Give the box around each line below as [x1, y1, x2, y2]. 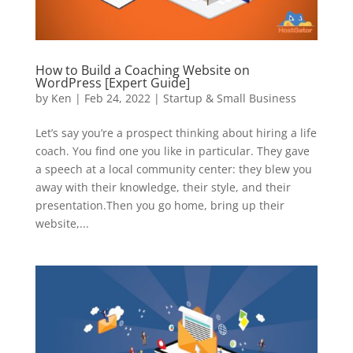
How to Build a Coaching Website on [35, 61, 250, 79]
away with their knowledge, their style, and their [35, 179, 291, 195]
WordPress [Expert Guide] [35, 73, 190, 91]
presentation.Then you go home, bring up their [35, 197, 284, 213]
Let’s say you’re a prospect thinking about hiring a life [35, 124, 317, 140]
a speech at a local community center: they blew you [35, 161, 312, 176]
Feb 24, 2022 [84, 90, 150, 106]
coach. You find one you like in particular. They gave [35, 143, 310, 158]
